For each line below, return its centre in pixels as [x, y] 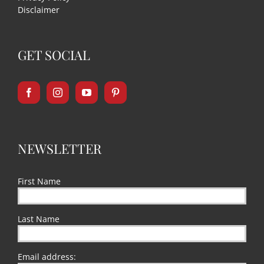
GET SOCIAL [54, 55]
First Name [39, 181]
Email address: [47, 257]
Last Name [39, 219]
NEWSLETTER [60, 149]
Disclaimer [39, 10]
